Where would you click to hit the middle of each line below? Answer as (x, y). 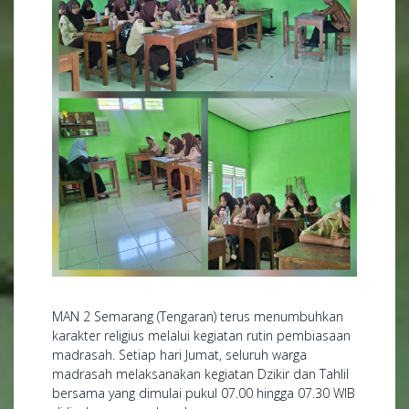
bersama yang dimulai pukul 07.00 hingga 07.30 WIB (204, 393)
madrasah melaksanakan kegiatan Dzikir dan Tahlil (200, 374)
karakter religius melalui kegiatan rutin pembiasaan (201, 336)
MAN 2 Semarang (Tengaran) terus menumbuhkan (198, 317)
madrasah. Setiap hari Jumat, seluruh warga (179, 355)
